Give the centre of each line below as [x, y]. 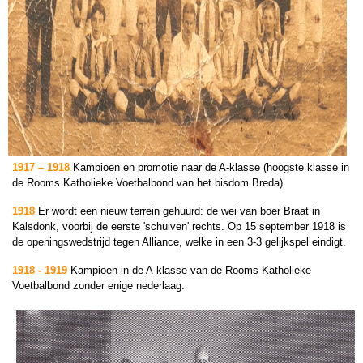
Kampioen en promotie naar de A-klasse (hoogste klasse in [211, 167]
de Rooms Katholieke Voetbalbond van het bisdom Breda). [149, 183]
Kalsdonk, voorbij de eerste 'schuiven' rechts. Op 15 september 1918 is [179, 226]
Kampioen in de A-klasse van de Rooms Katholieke [191, 270]
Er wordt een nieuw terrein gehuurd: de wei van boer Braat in [177, 211]
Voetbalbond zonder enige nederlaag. [98, 286]
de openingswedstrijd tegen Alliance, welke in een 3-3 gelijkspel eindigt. [179, 242]
